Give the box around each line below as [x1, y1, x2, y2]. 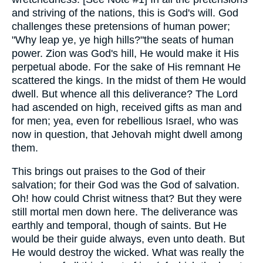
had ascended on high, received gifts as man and [12, 101, 242, 113]
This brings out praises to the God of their [12, 166, 205, 178]
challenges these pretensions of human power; [12, 20, 230, 32]
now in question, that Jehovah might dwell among [12, 128, 242, 140]
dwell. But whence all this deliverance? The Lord [12, 87, 238, 100]
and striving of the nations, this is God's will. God [12, 6, 238, 19]
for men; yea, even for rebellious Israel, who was [12, 114, 238, 127]
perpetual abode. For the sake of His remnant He [12, 60, 241, 73]
